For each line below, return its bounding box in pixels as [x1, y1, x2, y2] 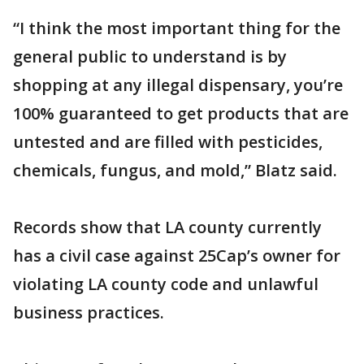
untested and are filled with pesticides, [13, 131, 323, 153]
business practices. [13, 301, 164, 323]
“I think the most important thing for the [13, 17, 340, 39]
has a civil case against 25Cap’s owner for [13, 245, 340, 266]
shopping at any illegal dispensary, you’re [13, 74, 343, 96]
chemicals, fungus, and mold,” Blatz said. [13, 159, 337, 181]
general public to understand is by [13, 45, 287, 67]
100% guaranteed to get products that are [13, 102, 349, 124]
